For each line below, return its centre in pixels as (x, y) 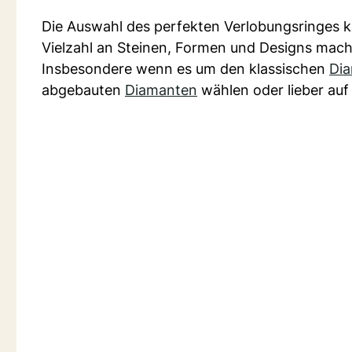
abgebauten (83, 90)
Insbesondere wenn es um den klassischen (185, 69)
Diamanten (161, 90)
